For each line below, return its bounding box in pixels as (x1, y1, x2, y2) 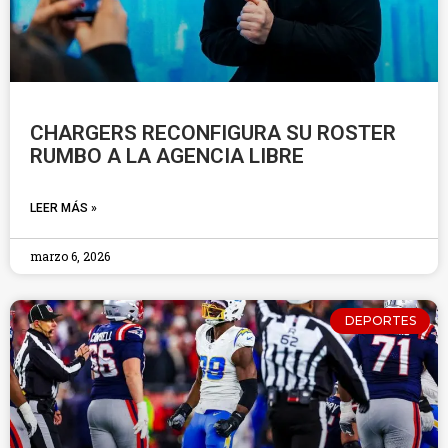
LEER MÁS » (30, 201, 97, 215)
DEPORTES (344, 313, 416, 329)
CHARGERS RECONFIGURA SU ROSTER (30, 121, 396, 145)
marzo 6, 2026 (30, 248, 110, 264)
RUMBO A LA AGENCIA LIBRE (30, 144, 304, 168)
